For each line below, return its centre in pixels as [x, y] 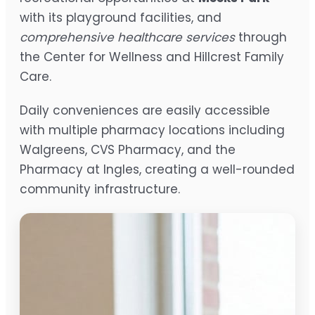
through [261, 38]
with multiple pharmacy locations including [152, 130]
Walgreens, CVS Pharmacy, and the [128, 150]
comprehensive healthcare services [127, 38]
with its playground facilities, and [121, 18]
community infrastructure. [100, 189]
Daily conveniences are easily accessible [145, 111]
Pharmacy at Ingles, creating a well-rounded [157, 170]
